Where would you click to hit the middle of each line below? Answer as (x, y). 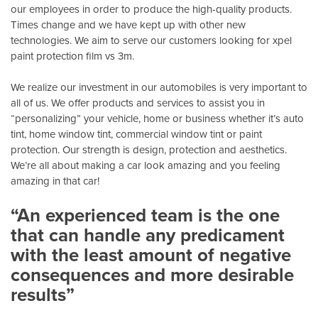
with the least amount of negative (151, 254)
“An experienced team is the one (145, 215)
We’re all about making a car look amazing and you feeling (146, 165)
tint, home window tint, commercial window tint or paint (136, 134)
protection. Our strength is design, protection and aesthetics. (149, 150)
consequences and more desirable (152, 274)
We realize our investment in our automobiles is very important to (159, 87)
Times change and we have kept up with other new (128, 24)
